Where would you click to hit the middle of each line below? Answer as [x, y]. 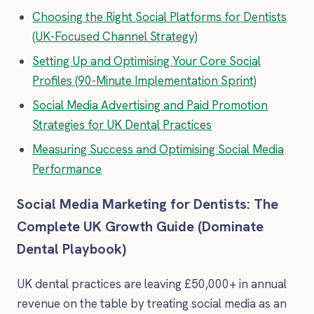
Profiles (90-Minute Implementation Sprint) [145, 81]
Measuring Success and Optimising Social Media [158, 150]
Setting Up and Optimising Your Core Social [147, 61]
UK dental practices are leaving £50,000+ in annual [152, 284]
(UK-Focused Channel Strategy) [115, 36]
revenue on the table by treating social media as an [152, 304]
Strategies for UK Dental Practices [122, 125]
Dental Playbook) [71, 249]
